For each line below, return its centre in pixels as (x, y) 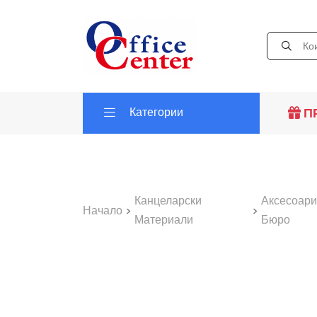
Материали (164, 220)
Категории (156, 112)
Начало (103, 210)
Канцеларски (168, 201)
